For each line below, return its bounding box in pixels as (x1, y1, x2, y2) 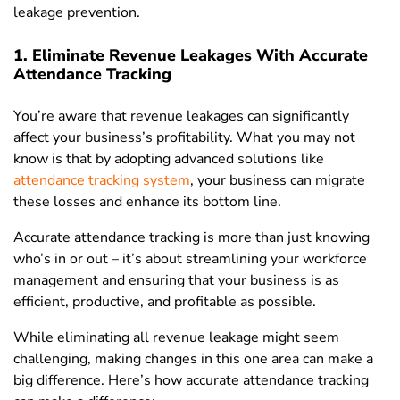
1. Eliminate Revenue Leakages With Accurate (13, 45, 368, 67)
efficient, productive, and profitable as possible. (13, 292, 316, 312)
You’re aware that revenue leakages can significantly (13, 106, 349, 127)
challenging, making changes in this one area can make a (13, 349, 373, 370)
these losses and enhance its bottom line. (13, 192, 281, 212)
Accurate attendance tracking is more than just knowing (13, 228, 370, 248)
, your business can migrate (190, 171, 365, 191)
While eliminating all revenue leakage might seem (13, 328, 339, 348)
